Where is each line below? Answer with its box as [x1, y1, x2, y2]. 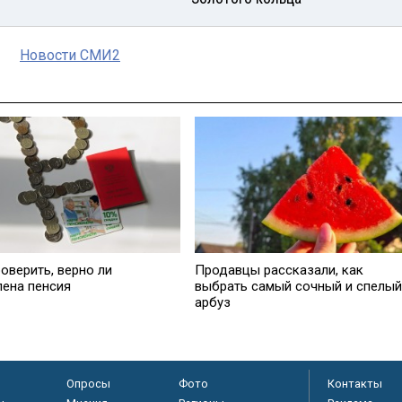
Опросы [66, 377, 110, 391]
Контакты [328, 377, 382, 391]
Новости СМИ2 [20, 47, 120, 65]
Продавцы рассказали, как [194, 261, 363, 278]
